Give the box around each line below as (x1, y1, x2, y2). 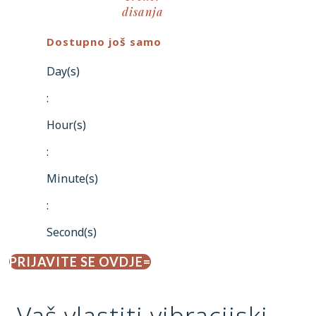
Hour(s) (47, 116, 87, 133)
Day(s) (47, 63, 80, 79)
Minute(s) (47, 170, 99, 186)
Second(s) (47, 224, 97, 240)
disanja (121, 4, 164, 19)
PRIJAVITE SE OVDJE (9, 253, 143, 269)
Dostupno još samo (47, 34, 162, 49)
